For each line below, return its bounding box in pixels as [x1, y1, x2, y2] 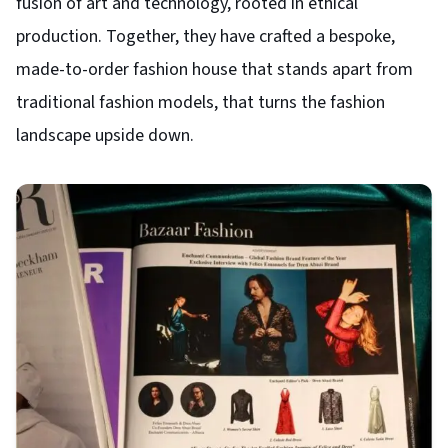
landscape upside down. [16, 123, 194, 149]
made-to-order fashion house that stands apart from [16, 57, 413, 83]
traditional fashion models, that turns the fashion [16, 90, 385, 116]
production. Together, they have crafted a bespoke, [16, 24, 395, 50]
